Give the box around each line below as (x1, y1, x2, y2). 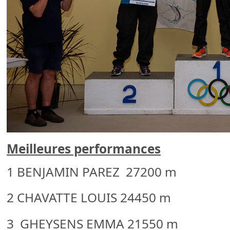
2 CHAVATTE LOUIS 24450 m (7, 189, 171, 206)
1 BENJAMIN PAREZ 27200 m (7, 163, 177, 181)
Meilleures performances (7, 140, 161, 157)
